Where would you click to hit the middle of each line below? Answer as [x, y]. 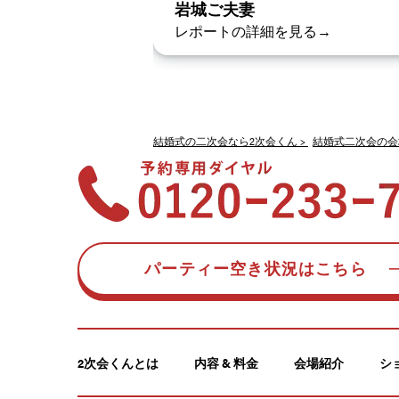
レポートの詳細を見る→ [253, 31]
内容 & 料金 [226, 363]
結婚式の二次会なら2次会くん [225, 141]
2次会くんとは [118, 363]
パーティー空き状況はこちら [256, 269]
